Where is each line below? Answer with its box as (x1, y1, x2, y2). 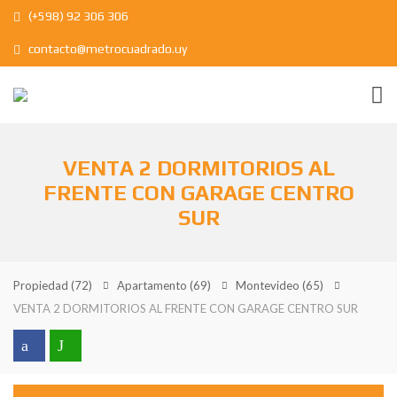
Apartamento (117, 278, 190, 292)
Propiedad (13, 278, 71, 292)
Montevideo (236, 278, 302, 292)
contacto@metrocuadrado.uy (26, 42, 187, 56)
